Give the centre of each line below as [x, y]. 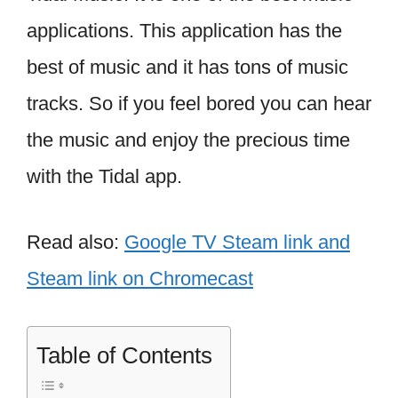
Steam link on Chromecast [140, 278]
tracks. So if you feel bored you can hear [199, 103]
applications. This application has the [184, 30]
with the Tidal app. [104, 176]
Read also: [76, 242]
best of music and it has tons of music [187, 67]
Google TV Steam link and [237, 242]
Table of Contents [124, 355]
